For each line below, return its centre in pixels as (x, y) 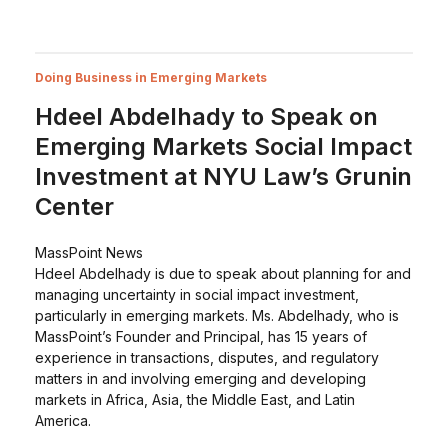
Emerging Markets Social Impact (223, 146)
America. (62, 420)
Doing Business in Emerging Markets (150, 77)
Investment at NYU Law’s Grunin (223, 176)
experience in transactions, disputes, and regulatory (206, 357)
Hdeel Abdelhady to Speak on (206, 116)
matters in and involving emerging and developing (200, 378)
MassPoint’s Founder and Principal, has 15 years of (200, 336)
